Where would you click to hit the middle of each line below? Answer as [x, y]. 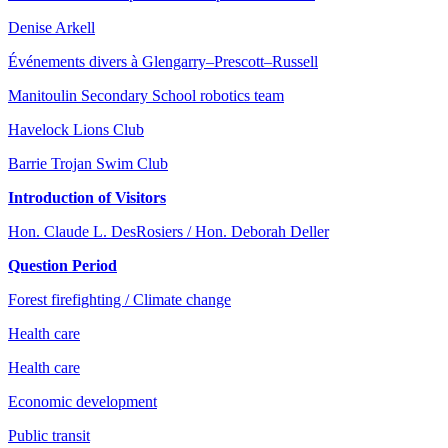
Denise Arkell [51, 27]
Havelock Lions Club [76, 129]
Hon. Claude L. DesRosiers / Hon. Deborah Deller [168, 231]
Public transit [49, 435]
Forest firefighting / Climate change [119, 299]
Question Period [62, 265]
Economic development [82, 401]
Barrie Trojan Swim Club [88, 163]
